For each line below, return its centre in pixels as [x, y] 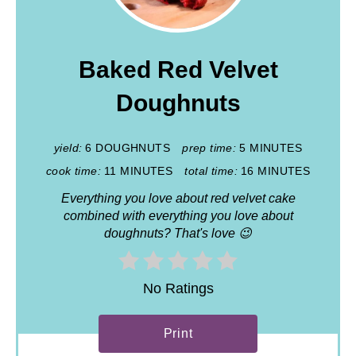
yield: [68, 148]
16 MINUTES [275, 171]
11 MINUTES [139, 171]
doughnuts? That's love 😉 [178, 234]
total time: [211, 171]
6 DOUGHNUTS [128, 148]
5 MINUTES [271, 148]
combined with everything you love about [178, 216]
